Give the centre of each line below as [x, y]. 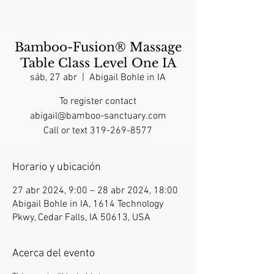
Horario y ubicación [57, 168]
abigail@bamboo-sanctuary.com [98, 117]
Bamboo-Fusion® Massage [98, 47]
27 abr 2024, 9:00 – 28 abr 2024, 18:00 [95, 191]
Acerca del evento [54, 254]
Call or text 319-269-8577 [98, 131]
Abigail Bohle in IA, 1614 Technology [88, 205]
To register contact [98, 102]
